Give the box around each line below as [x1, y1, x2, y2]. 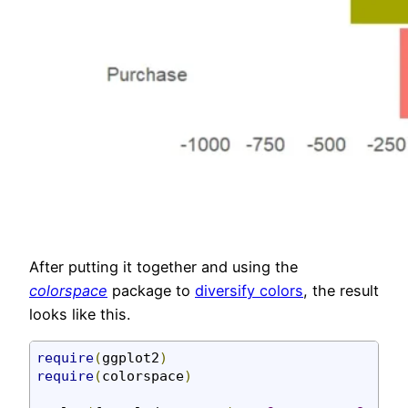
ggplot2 [102, 349, 160, 365]
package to [107, 280, 195, 300]
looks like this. [29, 304, 130, 323]
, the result [303, 280, 379, 300]
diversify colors [195, 280, 303, 300]
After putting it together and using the [29, 257, 298, 276]
